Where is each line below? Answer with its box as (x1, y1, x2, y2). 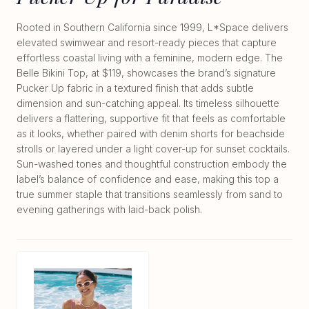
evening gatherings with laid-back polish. (17, 203, 202, 216)
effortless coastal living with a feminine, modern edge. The (17, 52, 283, 64)
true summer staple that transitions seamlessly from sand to (17, 188, 283, 201)
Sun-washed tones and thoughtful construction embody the (17, 158, 287, 170)
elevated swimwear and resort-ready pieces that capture (17, 37, 277, 49)
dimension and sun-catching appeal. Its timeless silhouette (17, 97, 279, 110)
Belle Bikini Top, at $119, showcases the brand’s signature (17, 67, 276, 79)
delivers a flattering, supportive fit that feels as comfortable (17, 112, 286, 125)
